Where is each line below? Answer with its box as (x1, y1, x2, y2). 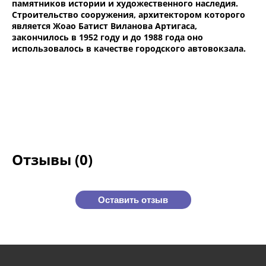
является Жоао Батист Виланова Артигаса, (12, 20, 197, 32)
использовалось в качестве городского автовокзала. (12, 43, 246, 55)
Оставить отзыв (98, 194, 168, 205)
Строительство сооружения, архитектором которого (12, 9, 245, 21)
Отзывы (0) (12, 150, 93, 170)
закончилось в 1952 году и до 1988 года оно (12, 31, 203, 43)
